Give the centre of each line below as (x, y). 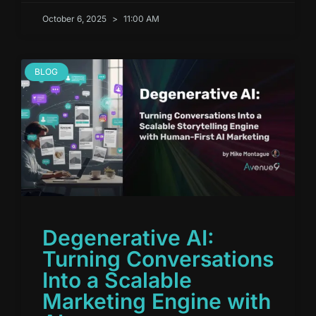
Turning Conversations (158, 259)
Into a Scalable (117, 280)
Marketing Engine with (157, 301)
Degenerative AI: (128, 237)
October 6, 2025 (75, 18)
